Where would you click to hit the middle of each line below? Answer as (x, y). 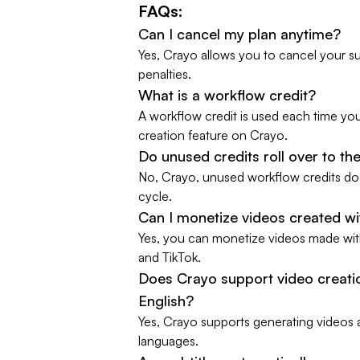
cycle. (155, 196)
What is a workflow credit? (227, 95)
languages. (168, 341)
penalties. (165, 74)
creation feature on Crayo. (213, 135)
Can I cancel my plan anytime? (239, 34)
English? (166, 301)
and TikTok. (170, 257)
